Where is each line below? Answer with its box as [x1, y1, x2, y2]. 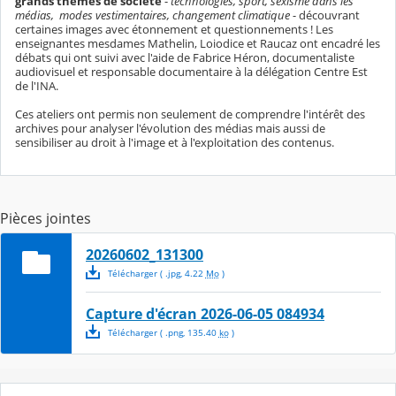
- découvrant [293, 6, 360, 23]
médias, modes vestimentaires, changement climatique [15, 6, 293, 23]
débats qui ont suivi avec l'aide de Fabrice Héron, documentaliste [15, 49, 354, 65]
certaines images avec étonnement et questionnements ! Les [15, 20, 333, 37]
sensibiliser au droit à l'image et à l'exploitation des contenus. [15, 133, 334, 150]
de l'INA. [15, 77, 58, 94]
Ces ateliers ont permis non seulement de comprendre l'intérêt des [15, 105, 365, 122]
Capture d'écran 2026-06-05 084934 [86, 303, 324, 324]
